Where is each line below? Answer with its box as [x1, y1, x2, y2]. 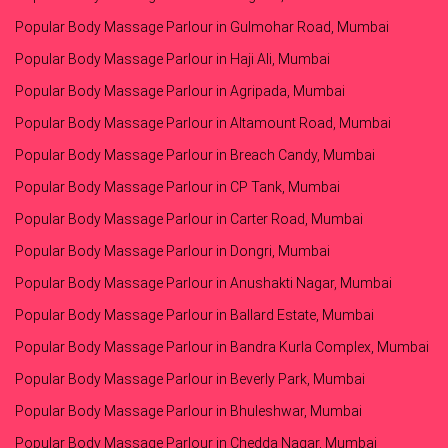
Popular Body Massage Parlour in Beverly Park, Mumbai [15, 371, 365, 388]
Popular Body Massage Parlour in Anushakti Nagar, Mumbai [15, 275, 392, 292]
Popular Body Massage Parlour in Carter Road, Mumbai [15, 211, 363, 228]
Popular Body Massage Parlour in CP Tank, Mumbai [15, 179, 340, 196]
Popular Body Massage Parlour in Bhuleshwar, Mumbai [15, 403, 362, 420]
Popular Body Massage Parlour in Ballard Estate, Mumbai [15, 307, 374, 324]
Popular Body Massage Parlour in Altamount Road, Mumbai [15, 115, 391, 132]
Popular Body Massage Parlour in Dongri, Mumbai [15, 243, 330, 260]
